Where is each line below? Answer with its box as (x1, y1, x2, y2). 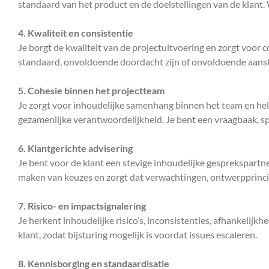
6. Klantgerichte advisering (18, 142, 133, 154)
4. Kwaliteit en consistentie (18, 26, 133, 38)
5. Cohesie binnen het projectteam (18, 84, 165, 96)
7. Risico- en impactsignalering (18, 199, 146, 211)
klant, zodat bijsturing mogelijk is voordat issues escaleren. (18, 228, 257, 240)
